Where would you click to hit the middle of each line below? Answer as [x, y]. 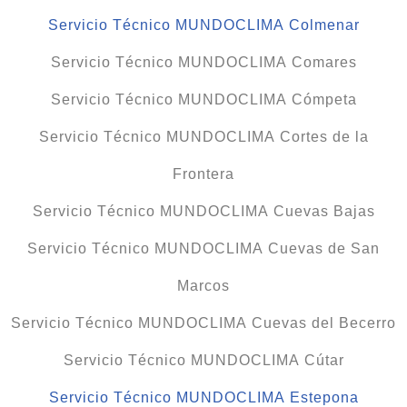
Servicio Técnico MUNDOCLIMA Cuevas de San [203, 249]
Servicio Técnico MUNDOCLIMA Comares [203, 63]
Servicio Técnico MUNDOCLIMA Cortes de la [203, 137]
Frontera [203, 174]
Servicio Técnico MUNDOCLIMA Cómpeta [203, 100]
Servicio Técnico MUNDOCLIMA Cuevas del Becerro [203, 323]
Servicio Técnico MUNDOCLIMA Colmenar [203, 25]
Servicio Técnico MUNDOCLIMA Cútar [203, 361]
